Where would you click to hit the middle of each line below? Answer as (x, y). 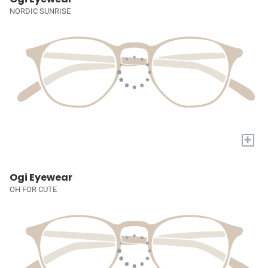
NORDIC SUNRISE (40, 11)
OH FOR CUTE (33, 190)
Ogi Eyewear (41, 178)
